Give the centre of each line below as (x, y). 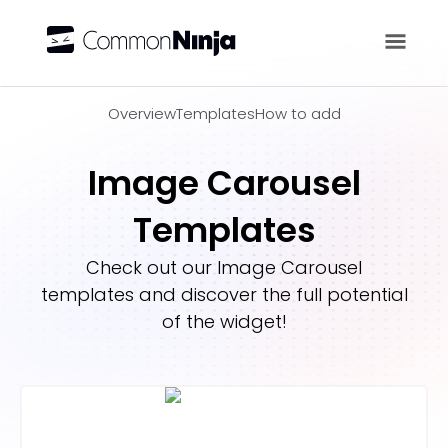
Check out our (151, 267)
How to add (297, 113)
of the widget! (224, 321)
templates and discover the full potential (224, 294)
